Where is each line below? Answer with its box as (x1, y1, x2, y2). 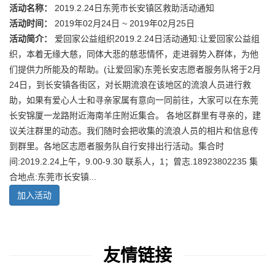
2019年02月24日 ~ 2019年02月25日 (52, 18, 195, 29)
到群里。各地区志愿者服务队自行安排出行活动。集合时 (9, 141, 224, 152)
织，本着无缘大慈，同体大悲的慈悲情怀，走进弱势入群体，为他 (9, 49, 258, 60)
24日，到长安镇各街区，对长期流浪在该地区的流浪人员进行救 (9, 80, 251, 90)
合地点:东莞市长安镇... (9, 172, 96, 182)
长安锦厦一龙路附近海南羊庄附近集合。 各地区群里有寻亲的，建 (9, 110, 261, 121)
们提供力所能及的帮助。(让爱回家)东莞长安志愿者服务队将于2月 (9, 64, 261, 75)
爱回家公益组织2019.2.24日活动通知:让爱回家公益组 (52, 34, 260, 44)
